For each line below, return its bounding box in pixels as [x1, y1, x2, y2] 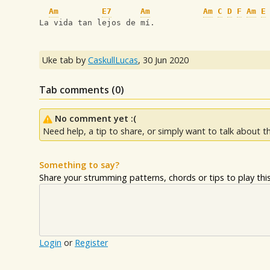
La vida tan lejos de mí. [39, 18, 155, 28]
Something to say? [39, 159, 119, 171]
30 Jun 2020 [143, 54, 189, 66]
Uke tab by [42, 54, 88, 66]
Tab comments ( [39, 83, 115, 97]
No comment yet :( [55, 113, 136, 125]
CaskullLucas [88, 54, 138, 66]
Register [75, 237, 108, 249]
